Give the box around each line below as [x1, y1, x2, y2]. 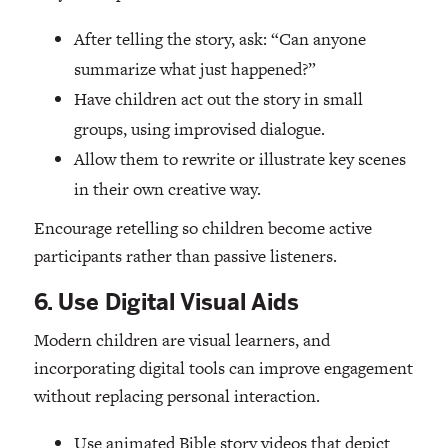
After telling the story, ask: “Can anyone [73, 27, 366, 52]
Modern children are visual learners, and [33, 328, 330, 353]
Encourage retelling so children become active [33, 216, 372, 241]
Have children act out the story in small [73, 87, 363, 112]
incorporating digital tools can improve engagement [33, 356, 413, 381]
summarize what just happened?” [73, 57, 316, 82]
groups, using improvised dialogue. [73, 117, 325, 142]
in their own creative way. [73, 177, 261, 202]
